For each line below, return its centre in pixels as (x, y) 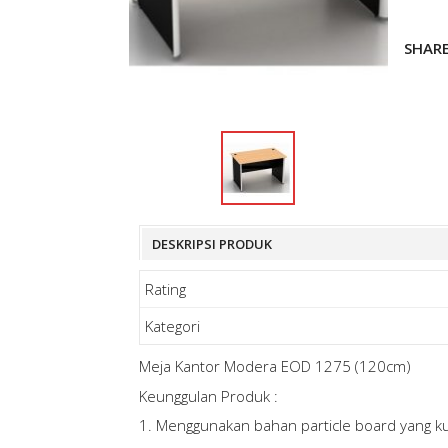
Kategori (172, 326)
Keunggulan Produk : (208, 395)
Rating (165, 289)
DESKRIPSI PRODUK (211, 244)
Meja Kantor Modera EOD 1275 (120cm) (274, 366)
